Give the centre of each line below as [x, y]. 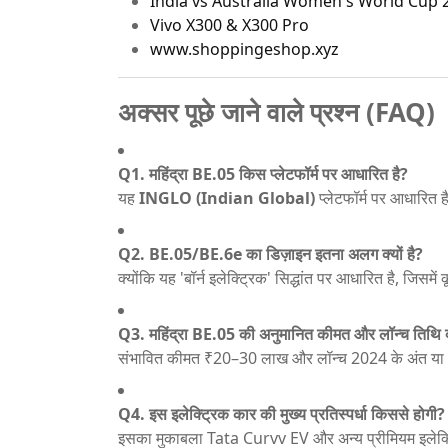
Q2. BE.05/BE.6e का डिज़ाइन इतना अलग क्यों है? [270, 253]
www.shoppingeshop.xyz [244, 48]
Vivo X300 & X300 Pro [229, 24]
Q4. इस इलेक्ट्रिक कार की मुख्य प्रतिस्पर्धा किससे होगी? [281, 413]
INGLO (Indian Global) [227, 197]
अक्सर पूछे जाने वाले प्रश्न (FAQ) [276, 111]
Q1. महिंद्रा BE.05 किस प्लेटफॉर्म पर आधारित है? [263, 173]
